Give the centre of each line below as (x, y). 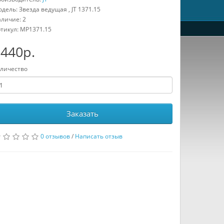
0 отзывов (55, 136)
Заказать (83, 113)
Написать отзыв (98, 136)
